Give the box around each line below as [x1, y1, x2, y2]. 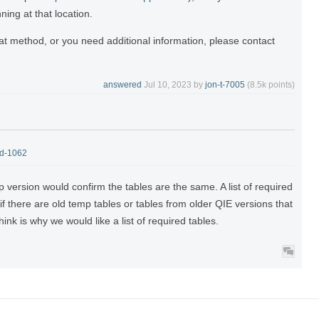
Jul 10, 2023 [144, 79, 192, 90]
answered [103, 79, 142, 90]
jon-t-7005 [205, 79, 245, 90]
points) [266, 79, 295, 90]
